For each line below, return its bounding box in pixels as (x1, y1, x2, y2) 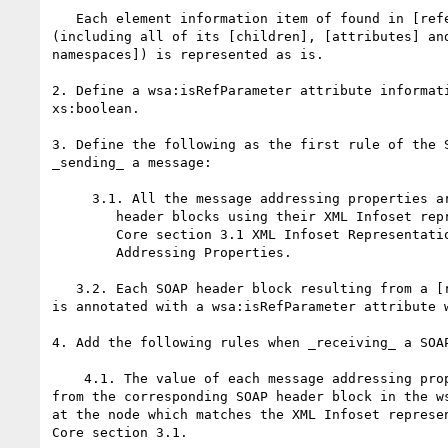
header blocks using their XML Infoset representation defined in (52, 208, 116, 224)
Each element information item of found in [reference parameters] (52, 10, 76, 26)
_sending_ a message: (52, 154, 212, 170)
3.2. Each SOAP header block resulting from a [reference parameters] (52, 280, 76, 296)
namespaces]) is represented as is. (52, 46, 324, 62)
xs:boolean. (52, 100, 140, 116)
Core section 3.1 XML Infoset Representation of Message (52, 226, 116, 242)
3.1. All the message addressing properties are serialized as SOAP (52, 190, 92, 206)
